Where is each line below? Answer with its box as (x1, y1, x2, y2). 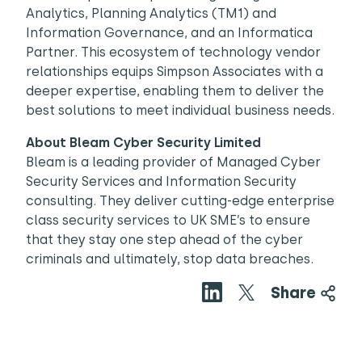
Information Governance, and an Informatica (26, 25, 313, 40)
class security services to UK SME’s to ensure (26, 213, 310, 228)
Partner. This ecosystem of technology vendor (26, 44, 321, 60)
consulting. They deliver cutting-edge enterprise (26, 193, 335, 208)
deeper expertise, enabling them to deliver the (26, 83, 324, 99)
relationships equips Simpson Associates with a (26, 64, 323, 79)
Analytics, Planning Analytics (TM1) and (26, 6, 276, 21)
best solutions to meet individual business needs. (26, 103, 335, 118)
